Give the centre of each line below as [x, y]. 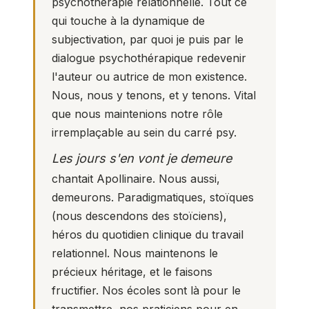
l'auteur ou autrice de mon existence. [149, 77]
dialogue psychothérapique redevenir [149, 58]
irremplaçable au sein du [118, 133]
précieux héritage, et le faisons [132, 271]
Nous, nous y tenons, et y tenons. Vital [154, 96]
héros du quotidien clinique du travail [148, 234]
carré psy [209, 133]
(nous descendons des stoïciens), [139, 216]
